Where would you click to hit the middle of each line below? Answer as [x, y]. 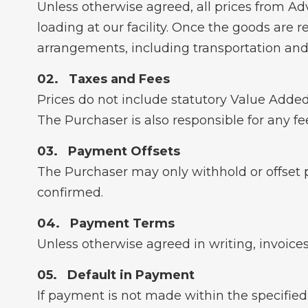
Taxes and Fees [119, 79]
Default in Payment [131, 275]
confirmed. [70, 192]
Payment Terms [122, 223]
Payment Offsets [124, 151]
